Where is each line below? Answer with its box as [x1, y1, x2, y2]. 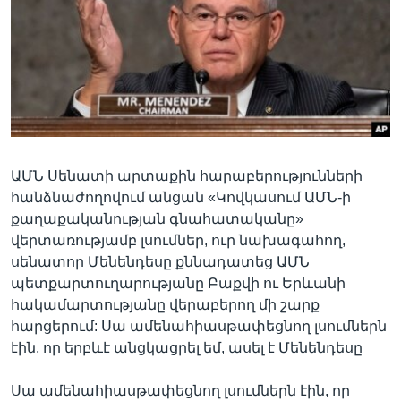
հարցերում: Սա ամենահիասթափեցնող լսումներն [11, 318, 387, 334]
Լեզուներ [29, 58, 100, 74]
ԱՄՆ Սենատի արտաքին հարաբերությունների [11, 167, 363, 183]
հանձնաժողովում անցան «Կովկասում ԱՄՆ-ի [11, 189, 351, 205]
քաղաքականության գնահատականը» [11, 210, 303, 226]
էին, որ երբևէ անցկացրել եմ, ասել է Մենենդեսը [11, 339, 363, 355]
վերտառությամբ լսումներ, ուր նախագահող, [11, 232, 346, 248]
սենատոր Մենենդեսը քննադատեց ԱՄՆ [11, 253, 310, 269]
